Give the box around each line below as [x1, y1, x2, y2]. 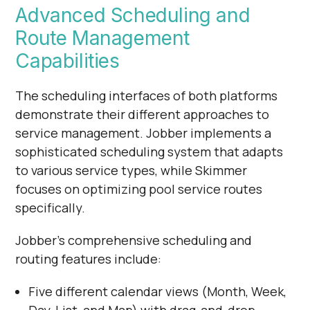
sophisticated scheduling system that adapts [15, 143, 284, 160]
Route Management [15, 26, 190, 50]
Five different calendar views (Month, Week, [28, 283, 286, 300]
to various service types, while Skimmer [15, 162, 248, 179]
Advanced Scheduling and [15, 3, 250, 27]
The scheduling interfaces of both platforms [15, 87, 278, 104]
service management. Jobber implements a [15, 125, 272, 141]
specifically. [15, 199, 86, 216]
